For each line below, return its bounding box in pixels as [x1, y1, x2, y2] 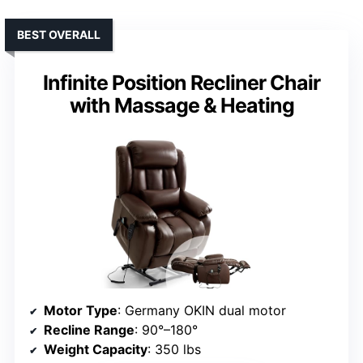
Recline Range [44, 322, 135, 339]
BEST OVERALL [17, 28, 100, 42]
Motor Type [44, 302, 117, 319]
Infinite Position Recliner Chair [43, 70, 320, 96]
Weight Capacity [44, 341, 147, 358]
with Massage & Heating [69, 93, 294, 118]
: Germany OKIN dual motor [117, 302, 286, 319]
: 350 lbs [147, 341, 201, 358]
